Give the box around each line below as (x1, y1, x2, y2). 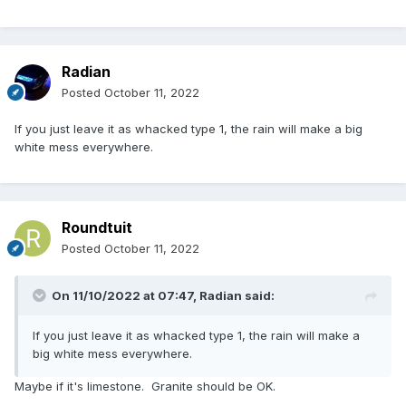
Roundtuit (62, 218, 132, 237)
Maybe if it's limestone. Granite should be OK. (14, 379, 275, 394)
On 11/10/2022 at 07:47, (52, 288, 199, 304)
